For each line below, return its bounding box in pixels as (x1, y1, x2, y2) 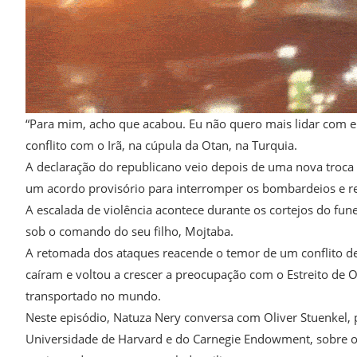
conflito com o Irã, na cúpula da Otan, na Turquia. (25, 137, 297, 153)
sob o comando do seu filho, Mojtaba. (25, 223, 233, 239)
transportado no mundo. (25, 288, 161, 304)
